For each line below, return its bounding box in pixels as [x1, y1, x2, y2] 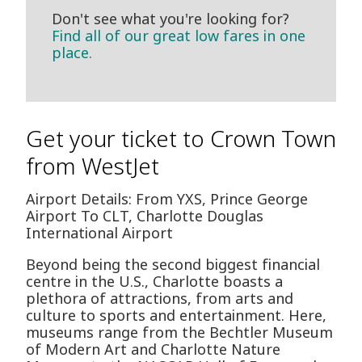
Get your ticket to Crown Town [26, 123, 336, 154]
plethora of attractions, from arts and [26, 288, 293, 309]
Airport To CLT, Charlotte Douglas [26, 206, 263, 226]
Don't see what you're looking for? [52, 9, 289, 29]
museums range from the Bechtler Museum [26, 322, 333, 343]
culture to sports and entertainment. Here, [26, 305, 326, 326]
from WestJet [26, 150, 159, 182]
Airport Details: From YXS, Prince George [26, 189, 308, 209]
